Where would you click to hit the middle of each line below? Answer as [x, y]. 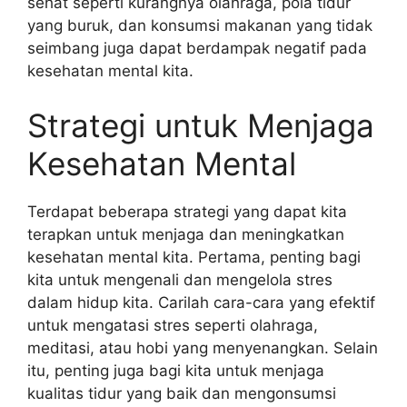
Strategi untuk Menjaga [201, 125]
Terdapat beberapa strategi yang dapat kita [187, 211]
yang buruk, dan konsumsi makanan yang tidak [200, 25]
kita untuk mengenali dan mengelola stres [180, 279]
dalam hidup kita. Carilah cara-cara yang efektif [201, 302]
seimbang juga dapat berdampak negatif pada [197, 48]
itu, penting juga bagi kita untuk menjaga [176, 370]
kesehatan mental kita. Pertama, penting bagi [194, 257]
